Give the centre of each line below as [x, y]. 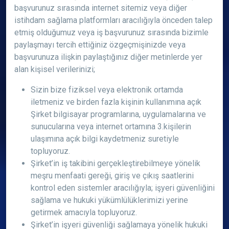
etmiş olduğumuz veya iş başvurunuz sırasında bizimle [111, 32]
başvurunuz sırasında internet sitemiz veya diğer [101, 8]
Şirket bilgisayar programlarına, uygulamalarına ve [118, 114]
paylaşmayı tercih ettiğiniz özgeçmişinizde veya [100, 45]
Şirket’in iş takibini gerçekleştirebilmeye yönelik [116, 163]
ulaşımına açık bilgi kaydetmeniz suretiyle [105, 139]
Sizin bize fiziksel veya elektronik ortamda [107, 90]
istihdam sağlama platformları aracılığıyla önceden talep [113, 20]
